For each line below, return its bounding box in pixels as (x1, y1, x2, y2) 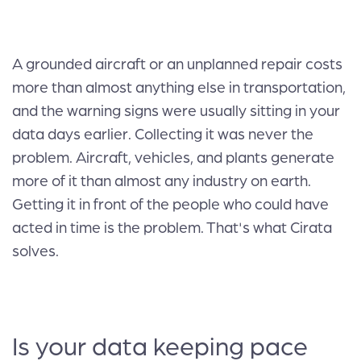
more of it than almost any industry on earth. (12, 173, 311, 189)
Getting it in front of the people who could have (12, 197, 329, 213)
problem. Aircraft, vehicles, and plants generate (12, 150, 334, 166)
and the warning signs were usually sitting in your (12, 103, 340, 119)
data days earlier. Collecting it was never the (12, 127, 313, 143)
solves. (12, 243, 59, 259)
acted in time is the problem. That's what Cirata (12, 220, 332, 236)
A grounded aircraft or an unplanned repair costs (12, 56, 342, 73)
